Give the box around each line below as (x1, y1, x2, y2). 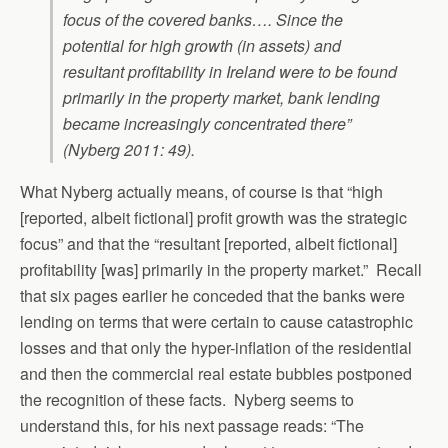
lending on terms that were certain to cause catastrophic (20, 310, 413, 333)
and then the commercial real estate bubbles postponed (20, 362, 412, 385)
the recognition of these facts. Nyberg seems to (20, 388, 354, 411)
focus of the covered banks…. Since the (63, 8, 343, 31)
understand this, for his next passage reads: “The (20, 414, 364, 437)
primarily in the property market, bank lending (63, 86, 380, 109)
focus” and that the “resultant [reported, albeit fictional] (20, 232, 397, 255)
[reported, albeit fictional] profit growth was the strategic (20, 206, 407, 229)
